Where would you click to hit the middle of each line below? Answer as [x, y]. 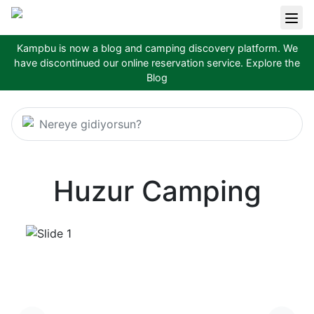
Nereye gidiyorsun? [90, 124]
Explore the [273, 62]
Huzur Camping [157, 191]
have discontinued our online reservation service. [129, 62]
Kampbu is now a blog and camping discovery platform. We [157, 48]
